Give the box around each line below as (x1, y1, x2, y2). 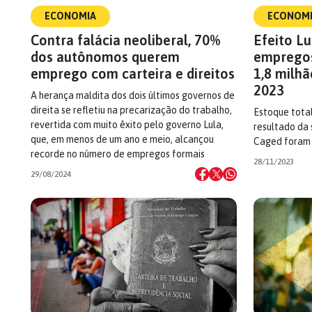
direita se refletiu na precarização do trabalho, (31, 104, 232, 116)
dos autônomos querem (31, 49, 180, 65)
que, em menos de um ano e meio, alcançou (31, 134, 214, 145)
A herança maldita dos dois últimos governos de (31, 90, 235, 101)
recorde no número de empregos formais (31, 148, 205, 159)
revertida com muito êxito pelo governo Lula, (31, 119, 224, 130)
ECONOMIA (45, 10, 96, 22)
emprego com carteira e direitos (31, 65, 235, 81)
